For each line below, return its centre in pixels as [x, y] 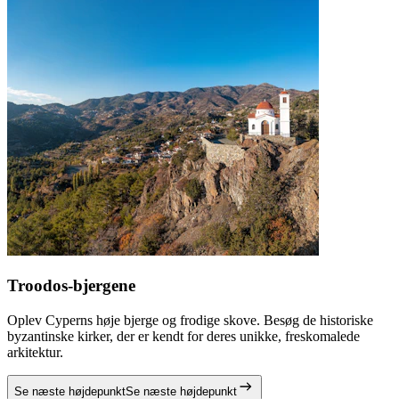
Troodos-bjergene [71, 286]
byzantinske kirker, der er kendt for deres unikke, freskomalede [183, 336]
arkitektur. [35, 352]
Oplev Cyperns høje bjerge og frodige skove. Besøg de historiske [190, 320]
